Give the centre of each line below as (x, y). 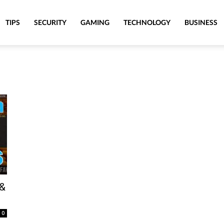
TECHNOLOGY (147, 22)
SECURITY (50, 22)
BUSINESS (201, 22)
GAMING (95, 22)
